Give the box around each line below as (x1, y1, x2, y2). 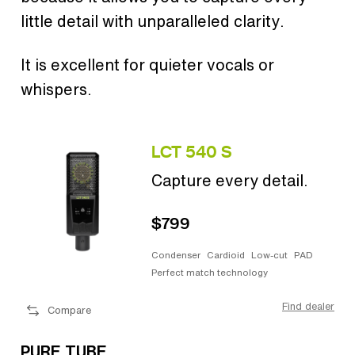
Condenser (151, 248, 200, 262)
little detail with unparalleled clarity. (21, 10, 284, 33)
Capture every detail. (151, 169, 308, 193)
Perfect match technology (151, 265, 268, 279)
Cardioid (207, 248, 245, 262)
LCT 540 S (151, 140, 231, 164)
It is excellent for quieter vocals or (21, 53, 274, 77)
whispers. (21, 78, 92, 101)
